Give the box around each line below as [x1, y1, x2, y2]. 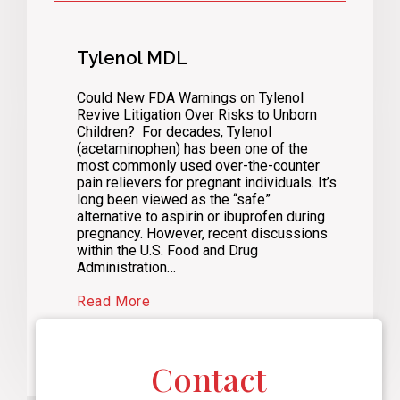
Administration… [77, 258, 176, 276]
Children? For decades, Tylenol [77, 122, 271, 140]
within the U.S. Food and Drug [77, 241, 258, 259]
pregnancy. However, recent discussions [77, 224, 328, 242]
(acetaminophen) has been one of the [77, 139, 308, 157]
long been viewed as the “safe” [77, 190, 271, 208]
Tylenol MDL [77, 46, 187, 69]
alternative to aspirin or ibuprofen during [77, 207, 325, 225]
